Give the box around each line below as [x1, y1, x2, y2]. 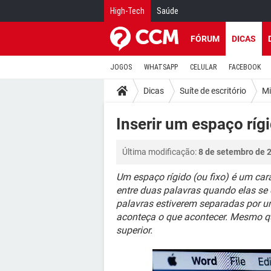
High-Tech [110, 6, 145, 16]
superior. [116, 224, 152, 236]
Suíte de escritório [180, 85, 246, 96]
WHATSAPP [144, 63, 178, 71]
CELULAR [190, 63, 217, 71]
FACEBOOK [229, 63, 261, 71]
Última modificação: [122, 147, 198, 157]
